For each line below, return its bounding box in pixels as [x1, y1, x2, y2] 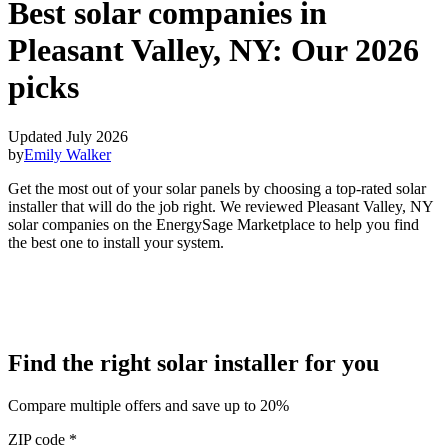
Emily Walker [24, 145, 111, 163]
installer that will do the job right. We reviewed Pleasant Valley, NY [8, 197, 433, 215]
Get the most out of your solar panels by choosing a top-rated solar [8, 179, 426, 197]
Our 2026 [291, 32, 419, 69]
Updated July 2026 [8, 127, 128, 145]
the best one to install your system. [8, 233, 224, 251]
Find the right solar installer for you [8, 349, 379, 376]
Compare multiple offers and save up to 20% [8, 396, 289, 414]
